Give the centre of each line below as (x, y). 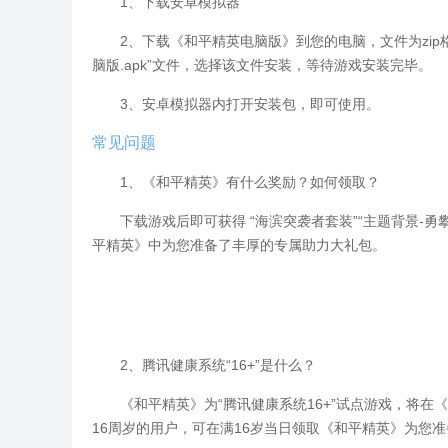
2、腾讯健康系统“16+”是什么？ (204, 365)
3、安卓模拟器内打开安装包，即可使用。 (236, 104)
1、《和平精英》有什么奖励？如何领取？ (236, 182)
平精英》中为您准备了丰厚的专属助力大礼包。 (239, 245)
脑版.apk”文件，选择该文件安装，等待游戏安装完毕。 (262, 65)
